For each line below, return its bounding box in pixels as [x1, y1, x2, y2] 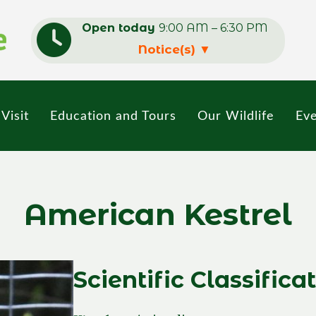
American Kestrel [24, 196, 292, 233]
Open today [81, 20, 159, 35]
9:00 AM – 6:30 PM [158, 20, 268, 35]
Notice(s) [138, 42, 200, 56]
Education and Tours [49, 110, 176, 123]
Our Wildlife [197, 110, 274, 123]
